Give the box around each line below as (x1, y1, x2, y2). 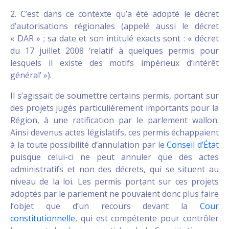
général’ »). (10, 70, 52, 81)
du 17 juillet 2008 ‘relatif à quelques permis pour (10, 45, 219, 57)
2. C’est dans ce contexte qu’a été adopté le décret (10, 8, 219, 20)
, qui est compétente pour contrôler (75, 213, 219, 224)
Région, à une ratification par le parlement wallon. (10, 114, 219, 126)
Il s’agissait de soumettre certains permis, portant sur (10, 90, 219, 102)
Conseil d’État (167, 139, 219, 151)
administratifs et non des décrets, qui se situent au (10, 164, 219, 175)
